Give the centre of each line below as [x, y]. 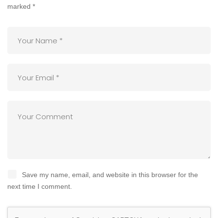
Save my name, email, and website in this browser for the [110, 175]
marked [20, 7]
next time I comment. [40, 187]
